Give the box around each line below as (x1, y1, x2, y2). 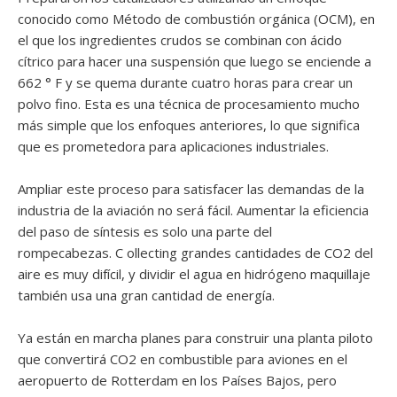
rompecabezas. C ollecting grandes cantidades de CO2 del (18, 244, 373, 261)
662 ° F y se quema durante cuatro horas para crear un (18, 74, 353, 91)
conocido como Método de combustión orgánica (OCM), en (18, 10, 375, 27)
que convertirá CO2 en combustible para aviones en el (18, 350, 347, 368)
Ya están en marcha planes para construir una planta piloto (18, 329, 373, 346)
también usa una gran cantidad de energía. (18, 286, 275, 304)
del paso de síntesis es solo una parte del (18, 222, 272, 240)
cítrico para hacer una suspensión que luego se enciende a (18, 52, 371, 70)
